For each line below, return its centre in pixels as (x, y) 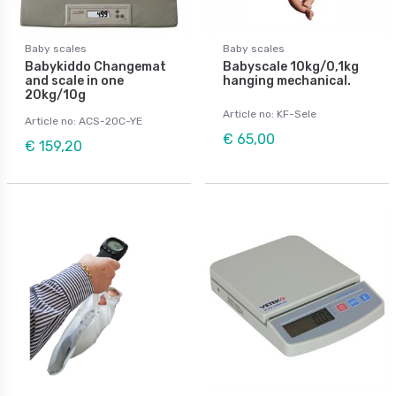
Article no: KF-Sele (270, 114)
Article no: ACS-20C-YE (84, 121)
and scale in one (74, 80)
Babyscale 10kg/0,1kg (291, 66)
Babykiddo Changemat (95, 66)
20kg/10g (55, 95)
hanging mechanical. (287, 80)
